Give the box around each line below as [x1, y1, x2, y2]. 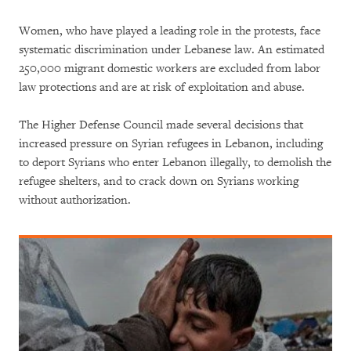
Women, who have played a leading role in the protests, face [19, 23, 320, 38]
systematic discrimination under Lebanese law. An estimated [19, 42, 324, 57]
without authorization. [19, 192, 131, 208]
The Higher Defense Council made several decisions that [19, 117, 303, 132]
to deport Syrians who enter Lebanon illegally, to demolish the [19, 154, 331, 170]
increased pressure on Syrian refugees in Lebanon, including [19, 136, 323, 151]
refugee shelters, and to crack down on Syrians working [19, 173, 299, 189]
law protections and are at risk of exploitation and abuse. [19, 79, 305, 95]
